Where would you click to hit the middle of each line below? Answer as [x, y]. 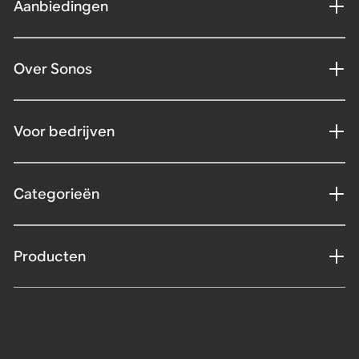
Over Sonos [52, 68]
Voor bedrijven [64, 131]
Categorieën [56, 193]
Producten [49, 256]
